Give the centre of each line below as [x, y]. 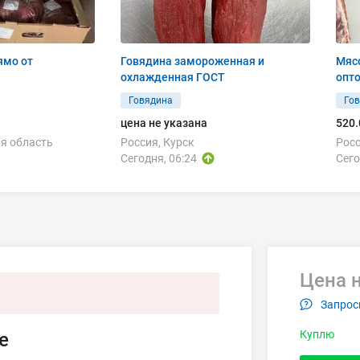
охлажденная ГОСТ [173, 77]
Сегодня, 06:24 [159, 158]
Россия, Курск [157, 142]
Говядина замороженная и [192, 61]
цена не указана [164, 123]
